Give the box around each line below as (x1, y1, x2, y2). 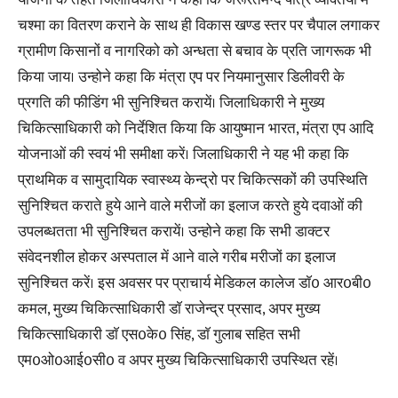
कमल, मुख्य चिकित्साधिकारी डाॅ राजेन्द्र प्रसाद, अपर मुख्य (18, 296, 320, 322)
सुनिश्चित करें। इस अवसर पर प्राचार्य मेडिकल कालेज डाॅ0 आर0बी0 (18, 270, 371, 296)
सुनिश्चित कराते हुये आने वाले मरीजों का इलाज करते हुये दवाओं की (18, 193, 362, 219)
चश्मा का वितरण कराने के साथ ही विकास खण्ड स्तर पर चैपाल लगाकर (18, 12, 379, 38)
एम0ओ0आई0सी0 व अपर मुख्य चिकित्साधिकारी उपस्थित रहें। (18, 347, 338, 373)
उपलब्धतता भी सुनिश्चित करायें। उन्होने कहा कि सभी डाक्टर (18, 219, 330, 244)
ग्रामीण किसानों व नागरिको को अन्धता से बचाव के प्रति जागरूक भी (18, 38, 371, 64)
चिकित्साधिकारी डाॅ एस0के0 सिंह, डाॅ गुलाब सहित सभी (18, 322, 300, 347)
